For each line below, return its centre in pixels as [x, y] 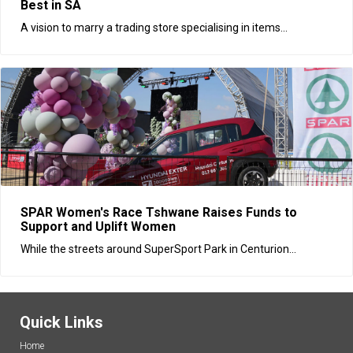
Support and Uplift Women [101, 226]
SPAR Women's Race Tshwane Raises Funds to [159, 212]
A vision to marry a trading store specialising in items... [154, 27]
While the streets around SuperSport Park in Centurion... [158, 249]
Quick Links [61, 322]
